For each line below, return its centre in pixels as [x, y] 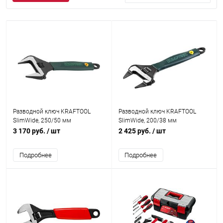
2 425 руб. [135, 131]
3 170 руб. [30, 131]
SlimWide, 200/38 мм [147, 120]
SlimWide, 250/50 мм [42, 120]
